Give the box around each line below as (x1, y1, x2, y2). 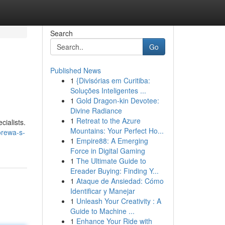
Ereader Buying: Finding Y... (70, 166, 159, 176)
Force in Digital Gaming (70, 146, 145, 156)
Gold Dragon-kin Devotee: (76, 95, 159, 105)
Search (50, 28, 73, 38)
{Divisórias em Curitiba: (76, 75, 150, 85)
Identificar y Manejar (70, 186, 135, 196)
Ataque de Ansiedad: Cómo (76, 176, 164, 186)
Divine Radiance (70, 105, 122, 116)
